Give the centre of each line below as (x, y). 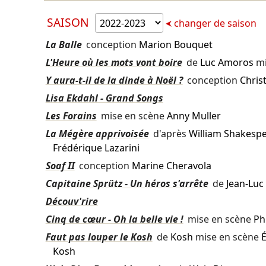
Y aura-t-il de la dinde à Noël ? (114, 80)
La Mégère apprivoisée (97, 134)
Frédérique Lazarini (96, 148)
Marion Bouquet (175, 45)
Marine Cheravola (171, 166)
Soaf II (60, 166)
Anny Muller (194, 116)
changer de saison (214, 23)
